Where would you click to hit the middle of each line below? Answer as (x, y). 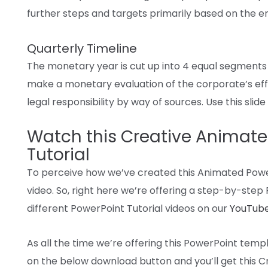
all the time (67, 243)
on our (211, 208)
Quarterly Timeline (82, 48)
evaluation (139, 84)
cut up (145, 66)
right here (95, 190)
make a (46, 84)
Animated (220, 172)
